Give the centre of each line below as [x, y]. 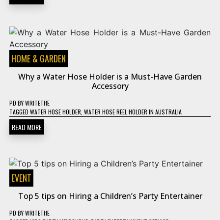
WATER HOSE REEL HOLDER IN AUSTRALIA [133, 112]
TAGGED [20, 112]
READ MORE [27, 127]
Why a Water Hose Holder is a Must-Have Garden [110, 77]
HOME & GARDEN [39, 58]
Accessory [110, 86]
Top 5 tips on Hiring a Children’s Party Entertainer [110, 196]
